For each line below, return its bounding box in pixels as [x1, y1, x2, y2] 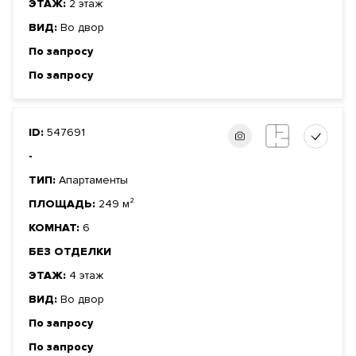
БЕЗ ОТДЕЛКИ [29, 245, 111, 259]
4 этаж [69, 269, 103, 283]
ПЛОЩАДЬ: [29, 197, 99, 211]
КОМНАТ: [29, 221, 83, 235]
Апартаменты [59, 173, 128, 188]
